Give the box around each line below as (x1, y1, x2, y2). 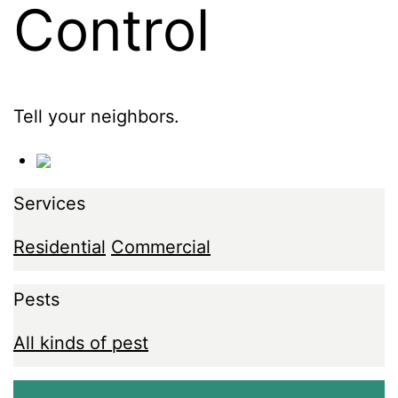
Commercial (111, 235, 211, 258)
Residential (13, 235, 106, 258)
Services (13, 192, 85, 214)
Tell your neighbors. (13, 105, 179, 127)
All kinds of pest (13, 331, 148, 354)
